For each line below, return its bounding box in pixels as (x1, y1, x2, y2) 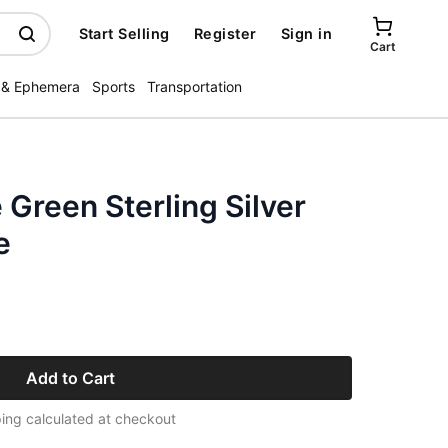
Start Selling (78, 25, 170, 42)
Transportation (147, 78, 242, 95)
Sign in (280, 25, 332, 42)
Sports (92, 78, 135, 95)
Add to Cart (25, 368, 115, 388)
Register (193, 25, 257, 42)
